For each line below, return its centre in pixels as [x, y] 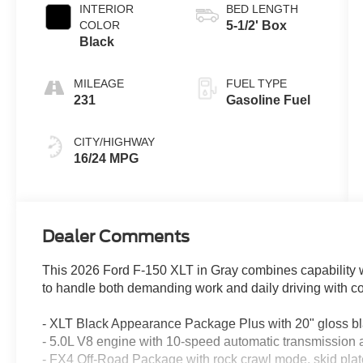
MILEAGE [99, 83]
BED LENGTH [262, 9]
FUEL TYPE [256, 83]
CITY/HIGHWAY [115, 141]
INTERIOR [107, 9]
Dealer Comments [116, 236]
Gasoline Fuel [268, 100]
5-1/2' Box [256, 25]
